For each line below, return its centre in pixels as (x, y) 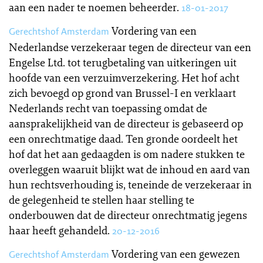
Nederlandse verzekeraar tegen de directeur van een (130, 47)
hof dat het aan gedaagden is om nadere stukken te (127, 154)
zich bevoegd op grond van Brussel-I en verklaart (122, 93)
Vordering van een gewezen (176, 254)
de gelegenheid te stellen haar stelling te (102, 200)
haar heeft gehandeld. (59, 230)
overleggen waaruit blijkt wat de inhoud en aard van (129, 169)
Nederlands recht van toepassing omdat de (108, 108)
